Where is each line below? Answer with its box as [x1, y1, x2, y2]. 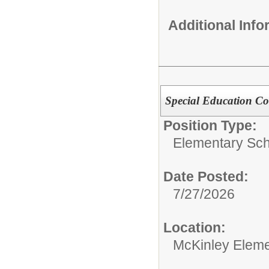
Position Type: [163, 117, 257, 133]
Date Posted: [163, 168, 249, 184]
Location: [163, 219, 226, 235]
